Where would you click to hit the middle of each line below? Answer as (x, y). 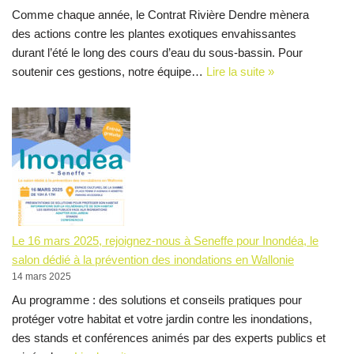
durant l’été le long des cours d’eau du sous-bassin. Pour (157, 52)
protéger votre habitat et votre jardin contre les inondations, (162, 318)
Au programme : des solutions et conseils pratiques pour (157, 299)
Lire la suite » (240, 71)
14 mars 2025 (41, 277)
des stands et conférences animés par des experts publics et (169, 337)
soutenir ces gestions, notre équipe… (109, 71)
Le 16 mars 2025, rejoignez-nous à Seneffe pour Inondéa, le (165, 241)
